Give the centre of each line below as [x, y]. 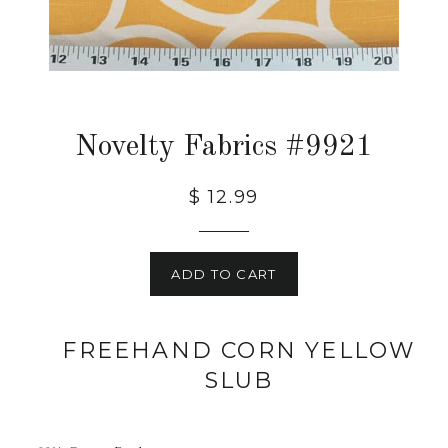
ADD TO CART [224, 274]
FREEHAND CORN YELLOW [239, 350]
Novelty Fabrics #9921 [224, 147]
